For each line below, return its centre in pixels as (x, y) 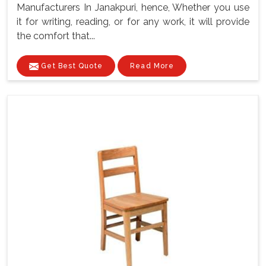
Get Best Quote (71, 66)
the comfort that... (56, 36)
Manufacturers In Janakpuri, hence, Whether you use (133, 8)
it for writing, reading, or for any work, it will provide (133, 22)
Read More (152, 66)
